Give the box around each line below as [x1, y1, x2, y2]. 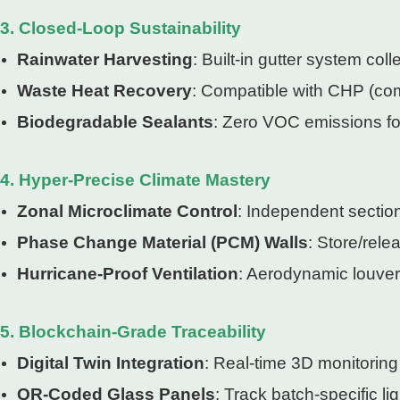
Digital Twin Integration [17, 353, 205, 372]
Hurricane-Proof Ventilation [17, 263, 239, 283]
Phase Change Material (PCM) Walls [17, 232, 309, 252]
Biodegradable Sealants [17, 112, 214, 131]
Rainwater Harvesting [17, 49, 194, 69]
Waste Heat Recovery [17, 80, 193, 100]
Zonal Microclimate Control [17, 201, 238, 221]
